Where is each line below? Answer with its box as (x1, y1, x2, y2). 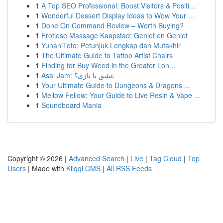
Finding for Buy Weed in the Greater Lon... (41, 60, 175, 70)
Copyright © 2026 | (7, 153, 69, 163)
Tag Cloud (149, 153, 182, 163)
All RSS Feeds (107, 163, 152, 173)
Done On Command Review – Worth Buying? (41, 20, 184, 30)
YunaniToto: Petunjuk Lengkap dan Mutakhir (41, 40, 181, 50)
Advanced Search (69, 153, 124, 163)
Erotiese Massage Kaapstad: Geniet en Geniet (41, 30, 188, 40)
